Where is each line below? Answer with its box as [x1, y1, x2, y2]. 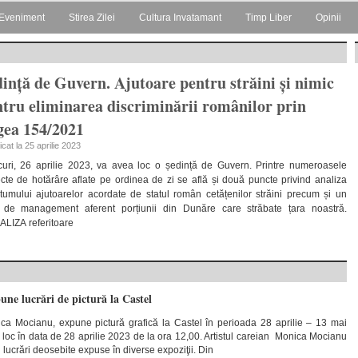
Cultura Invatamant [139, 12, 221, 23]
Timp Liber [245, 12, 292, 23]
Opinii [316, 12, 341, 23]
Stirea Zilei [69, 12, 115, 23]
